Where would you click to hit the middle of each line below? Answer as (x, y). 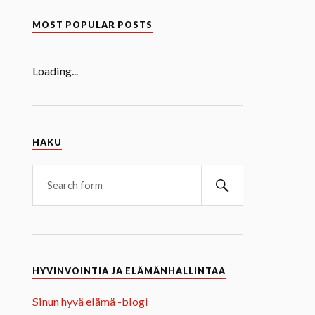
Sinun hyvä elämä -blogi (91, 302)
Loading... (56, 71)
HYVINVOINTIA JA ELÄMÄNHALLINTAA (129, 271)
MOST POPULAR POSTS (93, 25)
